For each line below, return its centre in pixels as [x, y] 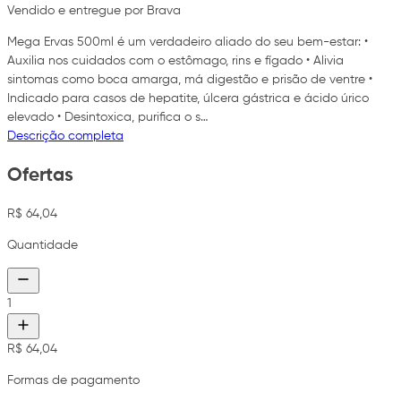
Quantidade [43, 246]
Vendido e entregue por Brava [94, 11]
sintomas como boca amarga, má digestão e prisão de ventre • [190, 80]
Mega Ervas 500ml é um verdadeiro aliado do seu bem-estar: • [188, 43]
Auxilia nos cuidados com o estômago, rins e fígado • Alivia [175, 61]
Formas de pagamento [73, 381]
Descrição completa [65, 137]
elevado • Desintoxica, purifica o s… [108, 118]
